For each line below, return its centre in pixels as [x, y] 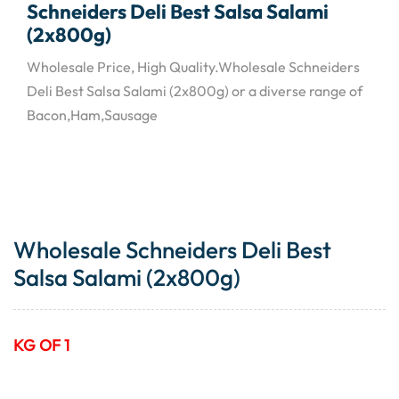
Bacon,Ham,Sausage [92, 114]
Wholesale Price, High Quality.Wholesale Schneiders [193, 66]
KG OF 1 [41, 346]
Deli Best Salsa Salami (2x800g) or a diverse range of [195, 90]
